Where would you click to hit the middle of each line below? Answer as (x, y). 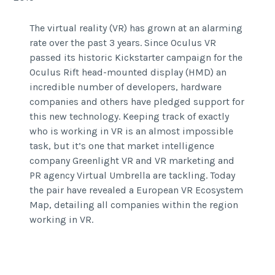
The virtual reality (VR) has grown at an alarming (136, 28)
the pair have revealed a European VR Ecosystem (136, 190)
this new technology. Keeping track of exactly (129, 116)
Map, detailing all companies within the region (134, 204)
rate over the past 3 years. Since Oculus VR (122, 42)
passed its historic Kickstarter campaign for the (136, 57)
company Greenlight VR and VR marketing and (132, 160)
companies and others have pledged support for (137, 101)
